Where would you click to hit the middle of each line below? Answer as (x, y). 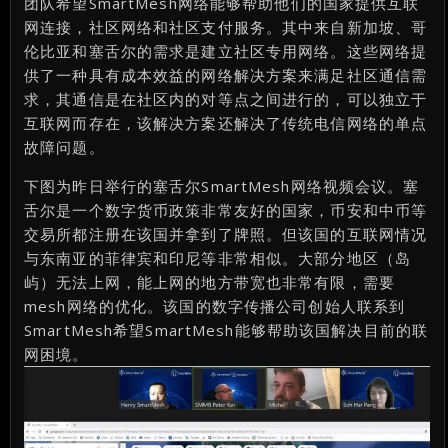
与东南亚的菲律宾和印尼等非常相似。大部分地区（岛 (218, 258)
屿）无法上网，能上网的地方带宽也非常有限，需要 (209, 282)
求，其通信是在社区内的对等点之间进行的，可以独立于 (226, 99)
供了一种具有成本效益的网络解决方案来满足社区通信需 (226, 75)
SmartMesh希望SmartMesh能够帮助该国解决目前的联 (226, 330)
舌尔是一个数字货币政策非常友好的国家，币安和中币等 (226, 210)
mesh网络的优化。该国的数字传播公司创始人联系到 (215, 306)
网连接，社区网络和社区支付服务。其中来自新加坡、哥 (226, 27)
